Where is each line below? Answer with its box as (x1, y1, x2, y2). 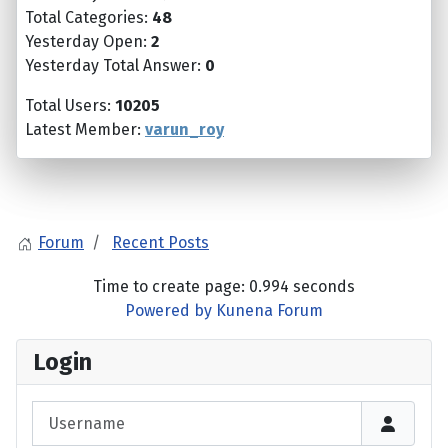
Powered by (125, 301, 212, 321)
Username (32, 402, 108, 422)
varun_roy (145, 120, 224, 140)
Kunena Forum (216, 301, 323, 321)
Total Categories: (25, 8, 152, 28)
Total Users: (25, 96, 115, 116)
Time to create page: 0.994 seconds (93, 277, 355, 297)
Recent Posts (112, 233, 209, 253)
